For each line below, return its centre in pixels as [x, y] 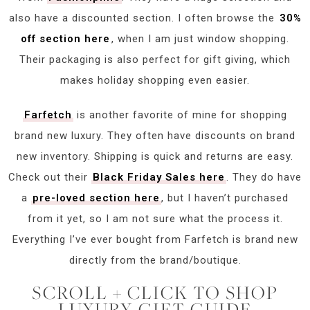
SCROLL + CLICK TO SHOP [155, 293]
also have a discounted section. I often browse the [143, 18]
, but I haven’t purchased [225, 198]
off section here [65, 39]
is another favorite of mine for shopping [180, 115]
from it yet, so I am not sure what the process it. [155, 219]
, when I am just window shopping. [200, 39]
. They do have [264, 177]
